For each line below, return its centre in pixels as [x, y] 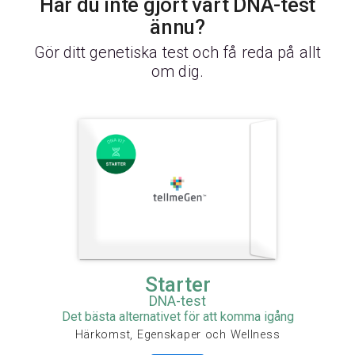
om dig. [177, 72]
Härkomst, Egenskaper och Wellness [177, 335]
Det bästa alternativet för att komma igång [177, 317]
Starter [177, 285]
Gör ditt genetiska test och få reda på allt [177, 53]
